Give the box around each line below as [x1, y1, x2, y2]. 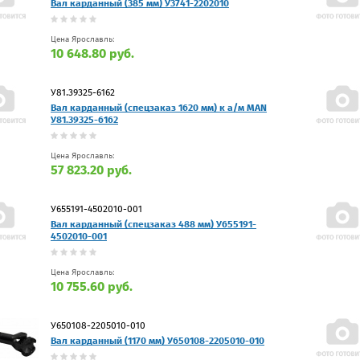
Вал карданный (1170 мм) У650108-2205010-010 [51, 334, 264, 346]
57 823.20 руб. [51, 162, 132, 178]
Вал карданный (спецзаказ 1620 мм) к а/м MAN [51, 101, 267, 113]
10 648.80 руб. [51, 45, 134, 61]
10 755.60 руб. [51, 278, 133, 294]
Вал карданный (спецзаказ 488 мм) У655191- [51, 218, 256, 230]
